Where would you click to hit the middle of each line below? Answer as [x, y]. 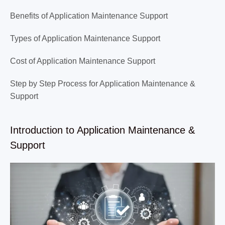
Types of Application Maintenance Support [85, 38]
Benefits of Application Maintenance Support [89, 16]
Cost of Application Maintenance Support [83, 61]
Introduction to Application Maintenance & [102, 130]
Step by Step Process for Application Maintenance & [103, 84]
